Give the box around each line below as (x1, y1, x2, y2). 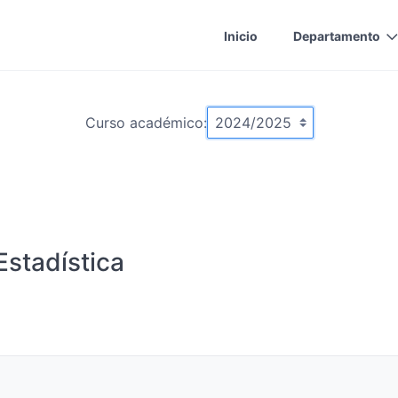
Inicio (224, 28, 258, 44)
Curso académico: (84, 114, 207, 131)
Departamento (293, 28, 380, 44)
